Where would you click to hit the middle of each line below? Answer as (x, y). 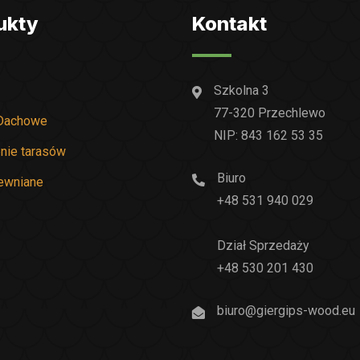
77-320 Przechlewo (270, 113)
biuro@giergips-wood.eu (286, 311)
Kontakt (229, 24)
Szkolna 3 (241, 90)
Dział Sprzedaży (263, 245)
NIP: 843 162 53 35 (268, 135)
